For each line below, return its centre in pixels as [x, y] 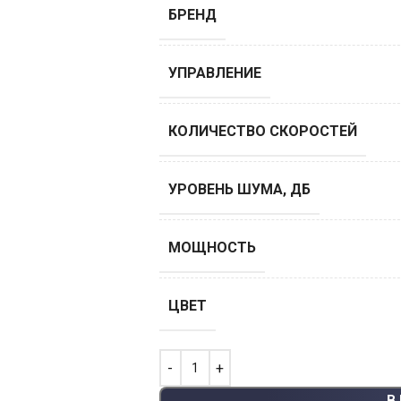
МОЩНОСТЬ [212, 248]
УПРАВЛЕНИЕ [214, 73]
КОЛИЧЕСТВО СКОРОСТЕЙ [262, 132]
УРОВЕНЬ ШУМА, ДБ [239, 190]
